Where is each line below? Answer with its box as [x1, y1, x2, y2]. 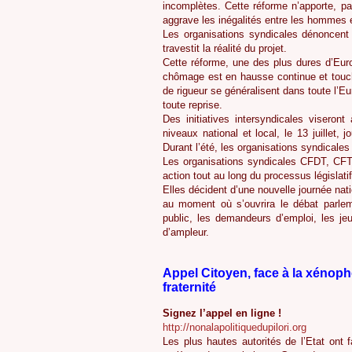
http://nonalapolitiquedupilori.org [163, 321, 306, 333]
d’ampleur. [163, 226, 209, 239]
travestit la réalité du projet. [163, 42, 287, 55]
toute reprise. [163, 99, 222, 112]
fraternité [163, 280, 216, 294]
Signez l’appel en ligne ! [163, 306, 281, 319]
